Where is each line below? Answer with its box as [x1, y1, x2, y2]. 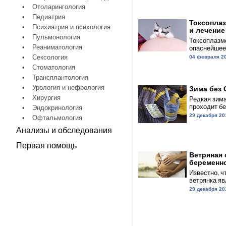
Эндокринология [32, 104, 82, 111]
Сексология [32, 53, 68, 61]
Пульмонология [32, 33, 80, 41]
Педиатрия [32, 13, 65, 21]
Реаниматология [32, 43, 82, 51]
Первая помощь [16, 141, 77, 150]
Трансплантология [32, 74, 88, 81]
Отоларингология [32, 3, 85, 11]
